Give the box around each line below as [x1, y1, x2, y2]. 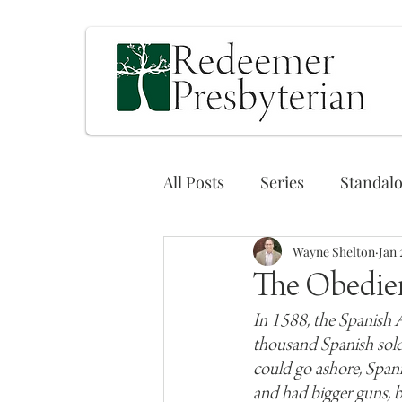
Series [260, 170, 304, 193]
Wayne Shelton [293, 242, 375, 260]
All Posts [163, 170, 224, 193]
